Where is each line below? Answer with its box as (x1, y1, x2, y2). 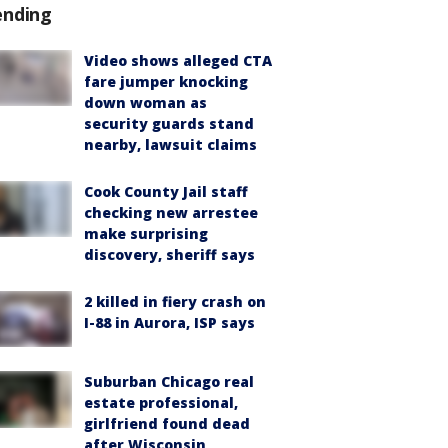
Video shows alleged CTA (84, 51, 272, 70)
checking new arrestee (84, 203, 258, 222)
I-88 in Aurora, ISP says (84, 313, 255, 332)
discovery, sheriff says (84, 245, 255, 264)
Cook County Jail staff (84, 182, 248, 201)
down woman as (84, 93, 207, 112)
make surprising (84, 224, 208, 243)
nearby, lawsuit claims (84, 135, 257, 154)
